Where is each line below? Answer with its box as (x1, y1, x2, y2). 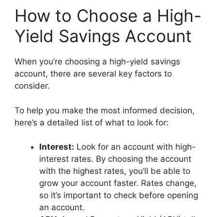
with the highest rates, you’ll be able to (39, 166, 190, 176)
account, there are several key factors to (15, 69, 172, 78)
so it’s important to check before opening (39, 190, 198, 200)
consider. (15, 81, 52, 91)
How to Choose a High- (15, 5, 201, 26)
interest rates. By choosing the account (39, 154, 191, 164)
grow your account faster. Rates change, (39, 178, 197, 188)
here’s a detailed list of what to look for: (15, 117, 169, 127)
